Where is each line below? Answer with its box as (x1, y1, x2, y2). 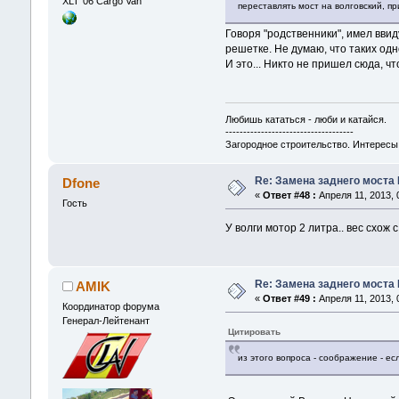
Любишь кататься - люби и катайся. (225, 113, 387, 125)
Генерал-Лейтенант (61, 314, 150, 326)
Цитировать (228, 326, 281, 337)
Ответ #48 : (262, 189, 316, 200)
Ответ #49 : (262, 292, 316, 304)
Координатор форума (61, 300, 159, 312)
